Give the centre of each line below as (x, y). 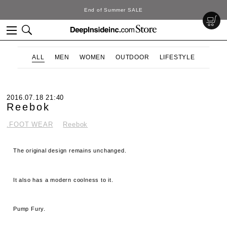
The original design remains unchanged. (70, 150)
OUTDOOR (133, 57)
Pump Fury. (30, 209)
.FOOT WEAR (30, 124)
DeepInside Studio (187, 10)
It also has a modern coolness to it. (63, 180)
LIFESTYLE (177, 57)
